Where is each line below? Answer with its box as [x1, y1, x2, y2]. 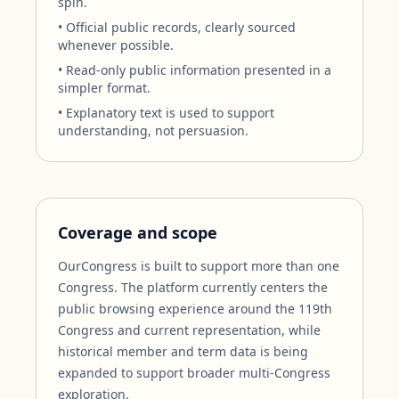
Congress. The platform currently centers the [58, 279, 328, 296]
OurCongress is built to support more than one [58, 257, 339, 274]
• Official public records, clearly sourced [58, 19, 296, 36]
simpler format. [58, 79, 151, 96]
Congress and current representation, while [58, 322, 321, 338]
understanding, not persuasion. [58, 122, 248, 139]
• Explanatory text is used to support [58, 104, 274, 121]
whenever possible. [58, 37, 174, 53]
